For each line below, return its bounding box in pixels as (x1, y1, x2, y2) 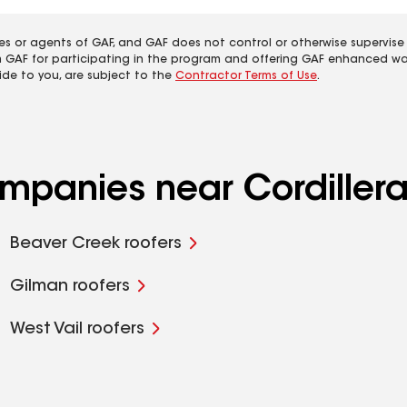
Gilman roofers (9, 279, 130, 295)
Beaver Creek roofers (9, 236, 182, 253)
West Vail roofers (9, 322, 144, 338)
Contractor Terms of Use (175, 71, 317, 82)
